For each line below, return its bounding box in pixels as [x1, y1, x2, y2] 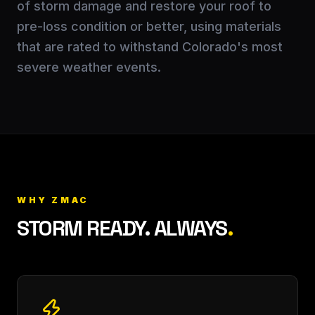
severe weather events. [17, 59, 161, 75]
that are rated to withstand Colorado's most [17, 39, 283, 54]
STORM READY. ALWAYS [17, 214, 227, 242]
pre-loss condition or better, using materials [17, 18, 281, 34]
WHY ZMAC [17, 194, 89, 205]
